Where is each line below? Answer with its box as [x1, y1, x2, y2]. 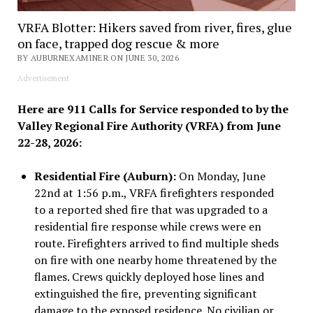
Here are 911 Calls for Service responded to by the [17, 101, 289, 117]
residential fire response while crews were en [34, 218, 261, 234]
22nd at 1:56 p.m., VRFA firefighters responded [34, 184, 274, 201]
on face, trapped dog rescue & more [17, 34, 219, 52]
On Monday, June [175, 168, 265, 184]
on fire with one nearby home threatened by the [34, 252, 277, 268]
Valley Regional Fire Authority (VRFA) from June [17, 117, 281, 133]
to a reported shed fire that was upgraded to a [34, 201, 268, 217]
